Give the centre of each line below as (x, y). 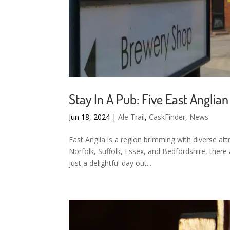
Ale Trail (132, 117)
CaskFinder (167, 117)
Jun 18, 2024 (90, 117)
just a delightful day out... (110, 163)
